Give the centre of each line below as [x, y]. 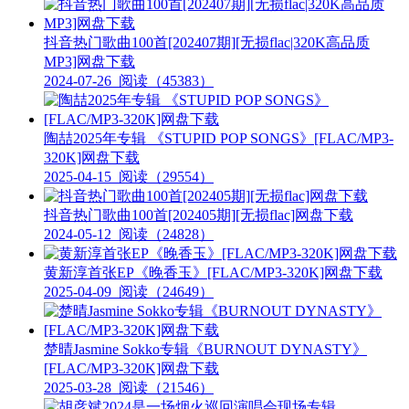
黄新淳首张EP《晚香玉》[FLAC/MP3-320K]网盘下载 [213, 272]
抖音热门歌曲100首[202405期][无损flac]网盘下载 [199, 215]
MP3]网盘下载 [89, 61]
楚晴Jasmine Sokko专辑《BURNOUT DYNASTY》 [205, 349]
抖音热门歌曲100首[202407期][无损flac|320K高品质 [207, 42]
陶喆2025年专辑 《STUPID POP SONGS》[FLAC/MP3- [219, 138]
